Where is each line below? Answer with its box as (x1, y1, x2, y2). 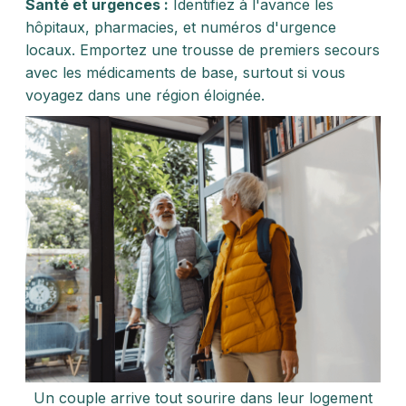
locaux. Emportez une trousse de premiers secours (25, 41, 380, 59)
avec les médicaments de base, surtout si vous (25, 63, 345, 82)
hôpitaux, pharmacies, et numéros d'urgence (25, 18, 336, 36)
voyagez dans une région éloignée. (25, 86, 265, 104)
